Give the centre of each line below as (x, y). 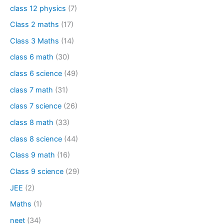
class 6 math (32, 57)
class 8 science (36, 139)
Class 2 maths (34, 25)
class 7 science (36, 106)
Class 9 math (32, 155)
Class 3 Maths (34, 41)
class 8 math (32, 123)
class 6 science (36, 74)
